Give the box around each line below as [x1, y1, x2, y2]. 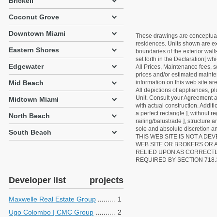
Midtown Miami [9, 95, 59, 103]
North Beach [9, 112, 50, 120]
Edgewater [9, 62, 44, 70]
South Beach [9, 128, 51, 136]
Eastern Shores [9, 46, 59, 54]
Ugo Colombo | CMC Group [9, 208, 93, 216]
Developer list [9, 175, 66, 185]
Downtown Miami [9, 30, 65, 37]
